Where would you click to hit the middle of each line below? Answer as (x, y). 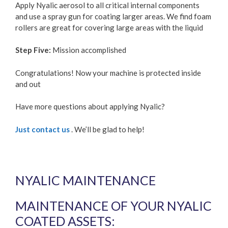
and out (28, 84)
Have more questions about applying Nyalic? (90, 107)
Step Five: (33, 50)
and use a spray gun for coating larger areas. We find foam (113, 16)
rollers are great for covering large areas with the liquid (109, 27)
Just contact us (42, 129)
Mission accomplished (89, 50)
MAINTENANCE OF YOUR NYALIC (113, 206)
